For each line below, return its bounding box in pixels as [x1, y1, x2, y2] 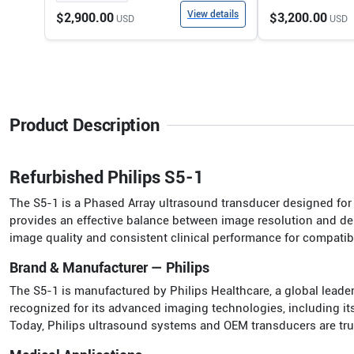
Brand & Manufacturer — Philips [9, 259, 209, 276]
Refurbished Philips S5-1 [9, 168, 204, 187]
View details [187, 9, 239, 20]
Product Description [9, 115, 160, 135]
